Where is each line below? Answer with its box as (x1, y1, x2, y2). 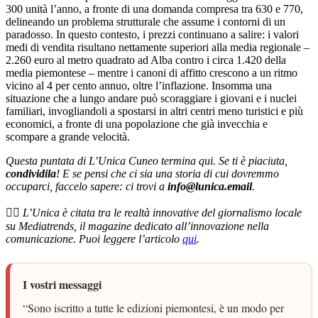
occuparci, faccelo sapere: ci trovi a (6, 180, 168, 193)
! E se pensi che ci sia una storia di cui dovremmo (56, 168, 279, 180)
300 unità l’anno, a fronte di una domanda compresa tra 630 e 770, (6, 3, 303, 16)
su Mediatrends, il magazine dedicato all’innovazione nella (6, 220, 269, 233)
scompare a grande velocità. (6, 131, 130, 143)
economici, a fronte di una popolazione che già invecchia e (6, 118, 268, 131)
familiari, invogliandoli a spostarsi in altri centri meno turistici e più (6, 105, 303, 118)
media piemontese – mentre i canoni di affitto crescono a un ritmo (6, 67, 297, 79)
